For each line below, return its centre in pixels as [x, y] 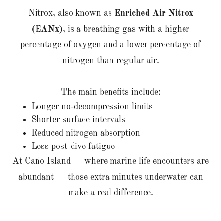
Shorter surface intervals [78, 120]
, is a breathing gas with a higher [126, 29]
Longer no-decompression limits [92, 106]
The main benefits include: [110, 92]
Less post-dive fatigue [73, 146]
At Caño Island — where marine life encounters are [110, 161]
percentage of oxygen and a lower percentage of [110, 45]
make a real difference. [110, 193]
